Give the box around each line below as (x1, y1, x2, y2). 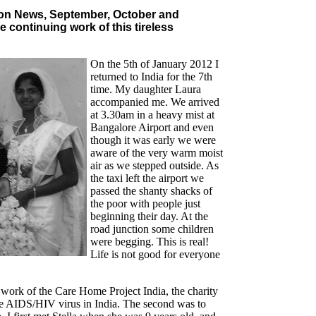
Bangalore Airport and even (90, 121, 214, 134)
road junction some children (90, 223, 214, 236)
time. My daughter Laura (90, 83, 201, 96)
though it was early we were (90, 134, 216, 147)
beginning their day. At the (90, 210, 208, 223)
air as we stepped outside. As (90, 159, 219, 172)
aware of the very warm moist (90, 147, 223, 159)
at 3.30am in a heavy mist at (90, 109, 214, 121)
